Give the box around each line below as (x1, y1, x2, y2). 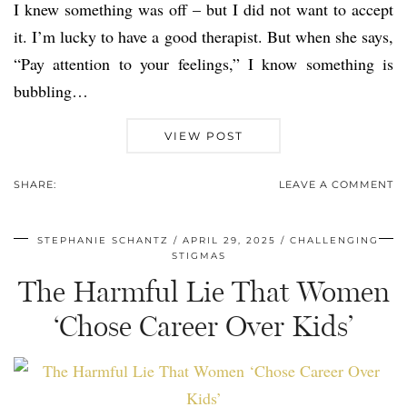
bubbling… (14, 80, 88, 103)
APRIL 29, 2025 (183, 234, 276, 247)
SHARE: (14, 178, 60, 192)
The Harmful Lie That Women (17, 274, 390, 310)
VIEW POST (164, 129, 243, 144)
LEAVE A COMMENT (279, 178, 393, 192)
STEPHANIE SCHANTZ (37, 234, 169, 247)
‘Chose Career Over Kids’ (55, 309, 352, 344)
